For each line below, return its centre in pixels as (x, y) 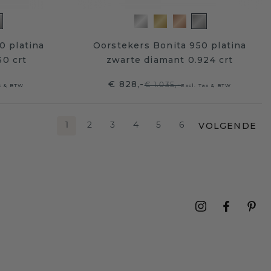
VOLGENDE (227, 126)
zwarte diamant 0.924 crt (170, 60)
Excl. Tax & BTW (206, 85)
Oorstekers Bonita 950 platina (170, 45)
